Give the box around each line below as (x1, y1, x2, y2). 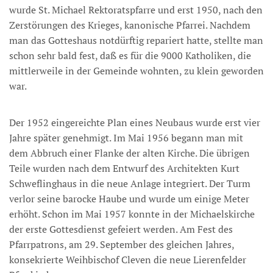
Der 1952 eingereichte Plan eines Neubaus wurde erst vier (9, 116, 260, 129)
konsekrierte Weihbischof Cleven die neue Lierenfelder (9, 253, 246, 266)
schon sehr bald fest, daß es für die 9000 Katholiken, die (9, 49, 251, 62)
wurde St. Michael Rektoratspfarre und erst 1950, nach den (9, 3, 263, 16)
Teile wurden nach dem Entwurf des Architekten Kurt (9, 161, 239, 175)
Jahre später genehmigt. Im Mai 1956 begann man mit (9, 131, 243, 144)
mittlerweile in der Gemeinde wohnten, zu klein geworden (9, 64, 264, 77)
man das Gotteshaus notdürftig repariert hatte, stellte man (9, 34, 263, 47)
